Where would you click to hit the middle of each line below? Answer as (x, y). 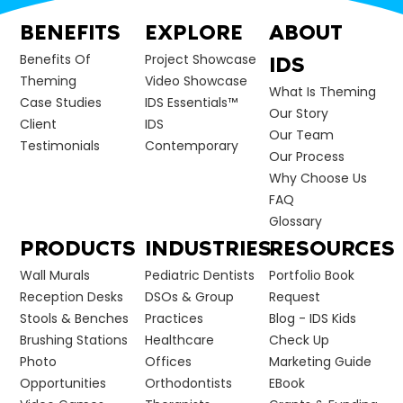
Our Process (307, 157)
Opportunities (63, 384)
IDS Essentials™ (191, 103)
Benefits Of (55, 60)
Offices (168, 362)
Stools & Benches (74, 319)
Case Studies (61, 103)
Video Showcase (196, 81)
